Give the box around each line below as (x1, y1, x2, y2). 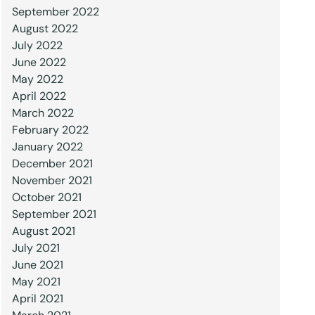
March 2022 (11, 105, 74, 120)
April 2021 (11, 291, 63, 306)
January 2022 (11, 139, 83, 154)
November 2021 (11, 173, 92, 188)
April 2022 (11, 89, 66, 103)
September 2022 (11, 4, 99, 19)
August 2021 (11, 224, 75, 238)
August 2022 (11, 21, 78, 36)
